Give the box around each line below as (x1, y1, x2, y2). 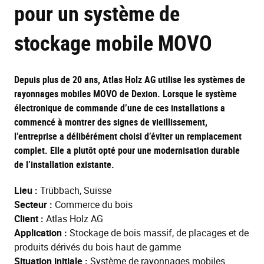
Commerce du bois (52, 198, 133, 212)
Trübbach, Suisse (38, 184, 111, 197)
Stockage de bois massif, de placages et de (67, 226, 249, 240)
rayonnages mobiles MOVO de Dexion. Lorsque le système (14, 87, 237, 101)
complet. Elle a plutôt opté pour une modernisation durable (14, 144, 240, 157)
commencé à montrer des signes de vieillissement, (14, 115, 207, 129)
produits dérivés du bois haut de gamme (14, 240, 181, 254)
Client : (14, 212, 44, 226)
